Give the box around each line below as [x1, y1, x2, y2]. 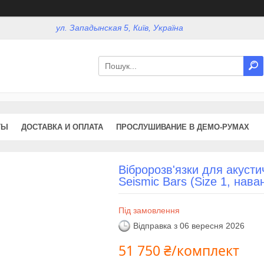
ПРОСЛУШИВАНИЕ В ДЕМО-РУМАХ [116, 122, 249, 131]
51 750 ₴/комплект [118, 240, 239, 260]
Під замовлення [118, 205, 180, 215]
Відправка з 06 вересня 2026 [133, 221, 245, 231]
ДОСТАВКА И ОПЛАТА [21, 122, 103, 131]
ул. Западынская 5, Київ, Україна [56, 23, 184, 33]
